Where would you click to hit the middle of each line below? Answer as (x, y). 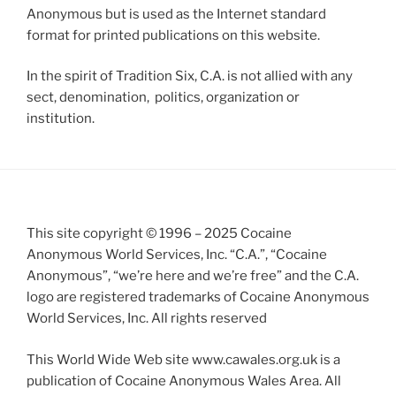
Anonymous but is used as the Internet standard (176, 14)
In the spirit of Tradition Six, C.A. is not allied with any (190, 76)
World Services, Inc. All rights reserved (147, 319)
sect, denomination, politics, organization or (163, 98)
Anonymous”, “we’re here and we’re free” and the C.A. (193, 276)
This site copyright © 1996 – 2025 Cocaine (159, 234)
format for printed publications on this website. (173, 35)
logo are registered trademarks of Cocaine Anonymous (198, 297)
